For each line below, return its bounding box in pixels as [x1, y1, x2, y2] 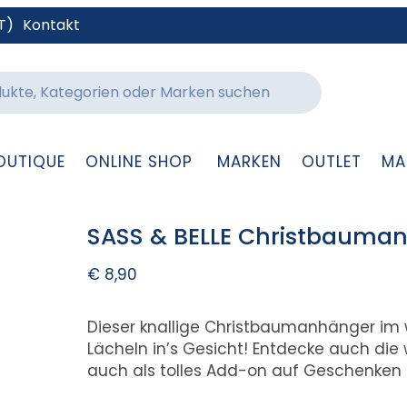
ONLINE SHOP [84, 151, 193, 173]
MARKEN [216, 151, 282, 173]
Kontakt [23, 15, 80, 35]
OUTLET [301, 151, 362, 173]
